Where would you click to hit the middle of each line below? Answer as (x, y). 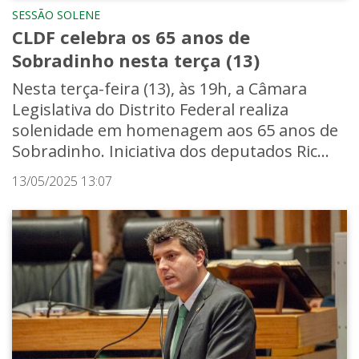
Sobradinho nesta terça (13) (136, 60)
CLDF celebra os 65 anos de (131, 36)
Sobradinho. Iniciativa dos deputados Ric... (171, 151)
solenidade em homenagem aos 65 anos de (175, 130)
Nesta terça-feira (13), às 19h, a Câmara (159, 88)
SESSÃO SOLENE (56, 14)
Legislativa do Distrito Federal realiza (150, 109)
